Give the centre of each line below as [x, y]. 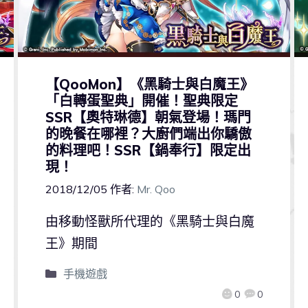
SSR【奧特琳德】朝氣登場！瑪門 [148, 118]
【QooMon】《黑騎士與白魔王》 [149, 85]
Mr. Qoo [156, 189]
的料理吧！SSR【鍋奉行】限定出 [148, 151]
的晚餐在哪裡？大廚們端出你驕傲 [148, 134]
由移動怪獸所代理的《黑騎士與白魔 [150, 222]
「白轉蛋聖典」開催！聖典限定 [141, 101]
